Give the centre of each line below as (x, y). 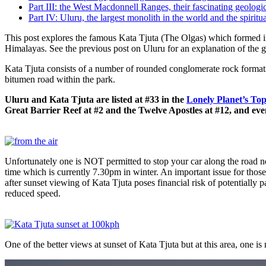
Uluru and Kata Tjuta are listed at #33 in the (96, 99)
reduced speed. (33, 193)
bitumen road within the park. (60, 79)
